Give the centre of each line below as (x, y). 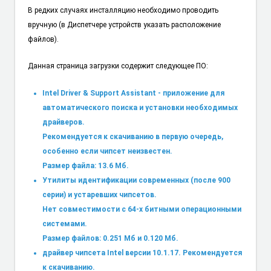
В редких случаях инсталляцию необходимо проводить (123, 10)
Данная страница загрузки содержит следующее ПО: (118, 66)
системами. (64, 224)
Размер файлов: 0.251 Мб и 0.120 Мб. (110, 238)
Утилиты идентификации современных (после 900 (136, 180)
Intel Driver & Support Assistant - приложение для (133, 93)
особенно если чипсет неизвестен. (107, 151)
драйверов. (63, 122)
